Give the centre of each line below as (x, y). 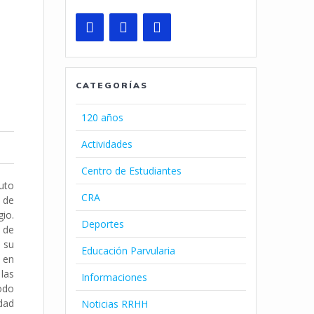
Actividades (107, 144)
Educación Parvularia (129, 250)
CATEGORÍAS (112, 85)
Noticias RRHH (115, 303)
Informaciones (115, 277)
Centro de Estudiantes (132, 170)
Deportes (103, 224)
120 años (103, 117)
